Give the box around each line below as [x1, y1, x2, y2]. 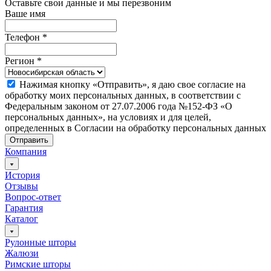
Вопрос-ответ [5, 192, 61, 202]
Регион [5, 56, 37, 66]
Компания [5, 146, 47, 157]
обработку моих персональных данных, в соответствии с [5, 90, 241, 100]
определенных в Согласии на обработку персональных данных [5, 123, 266, 133]
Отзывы [5, 181, 38, 191]
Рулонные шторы [5, 237, 76, 247]
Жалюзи [5, 248, 39, 258]
